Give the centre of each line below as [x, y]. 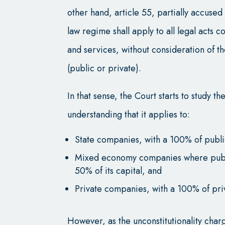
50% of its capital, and [119, 171]
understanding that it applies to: [129, 114]
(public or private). [106, 68]
